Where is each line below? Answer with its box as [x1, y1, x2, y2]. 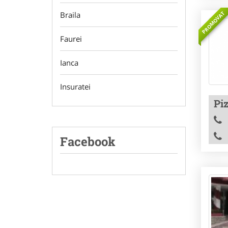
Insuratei [60, 81, 91, 92]
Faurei [60, 34, 82, 44]
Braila [60, 10, 80, 20]
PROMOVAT [200, 9, 226, 36]
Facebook [60, 133, 116, 150]
